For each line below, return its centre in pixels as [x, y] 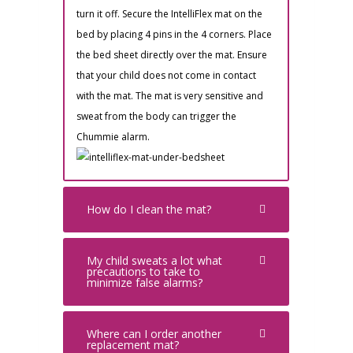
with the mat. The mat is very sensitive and [170, 95]
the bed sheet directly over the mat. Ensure [172, 54]
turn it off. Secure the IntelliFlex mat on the [169, 13]
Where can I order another [154, 333]
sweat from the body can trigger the [156, 116]
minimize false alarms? [145, 282]
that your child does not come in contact [166, 75]
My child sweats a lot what [154, 260]
